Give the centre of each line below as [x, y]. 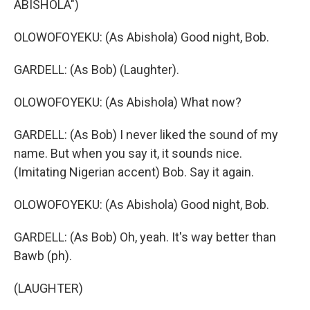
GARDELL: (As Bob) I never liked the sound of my [146, 135]
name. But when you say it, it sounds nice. [128, 153]
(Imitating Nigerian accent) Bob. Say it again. [134, 172]
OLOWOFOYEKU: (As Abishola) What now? [128, 102]
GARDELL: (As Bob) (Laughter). [97, 70]
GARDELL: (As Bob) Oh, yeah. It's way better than [145, 237]
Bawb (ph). [43, 256]
